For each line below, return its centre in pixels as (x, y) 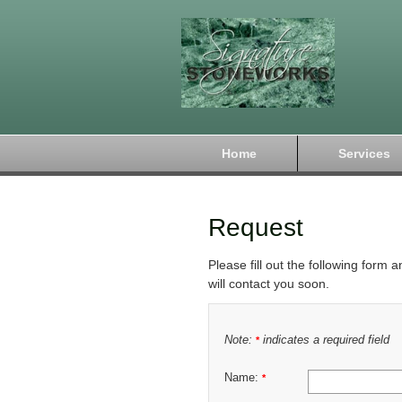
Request (256, 227)
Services (364, 153)
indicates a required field (324, 341)
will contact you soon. (269, 284)
